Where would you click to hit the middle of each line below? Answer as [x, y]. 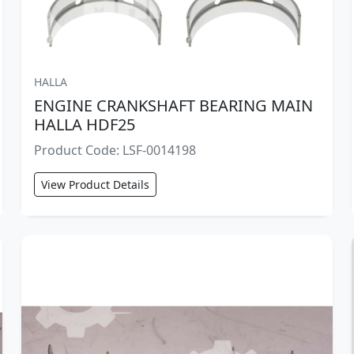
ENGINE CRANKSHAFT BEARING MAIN [173, 106]
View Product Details [95, 185]
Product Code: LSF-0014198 [115, 151]
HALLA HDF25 [84, 125]
